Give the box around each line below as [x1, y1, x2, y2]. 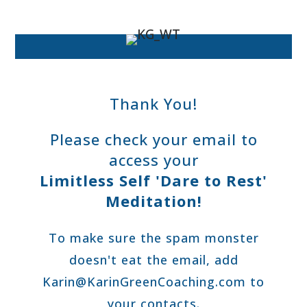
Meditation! [105, 191, 202, 211]
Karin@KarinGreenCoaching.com [42, 273, 246, 290]
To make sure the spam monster [48, 230, 259, 246]
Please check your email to [49, 129, 258, 149]
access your [108, 149, 199, 170]
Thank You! [110, 93, 197, 114]
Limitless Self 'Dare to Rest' [40, 170, 267, 191]
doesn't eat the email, [69, 251, 214, 268]
